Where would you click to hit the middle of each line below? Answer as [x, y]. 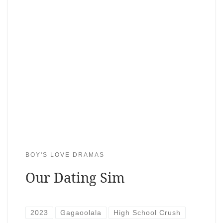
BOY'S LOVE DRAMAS [65, 155]
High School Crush [147, 213]
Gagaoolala [81, 213]
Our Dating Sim [75, 177]
